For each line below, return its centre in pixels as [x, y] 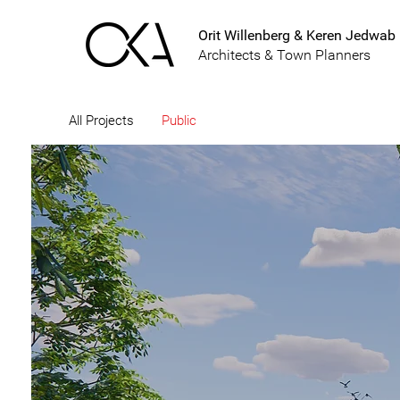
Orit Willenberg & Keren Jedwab [297, 35]
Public [179, 120]
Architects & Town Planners [284, 55]
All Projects [101, 120]
